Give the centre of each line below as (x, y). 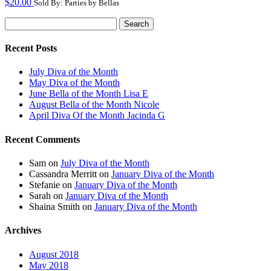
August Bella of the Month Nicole (94, 105)
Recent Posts (31, 48)
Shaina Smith (54, 207)
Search (17, 22)
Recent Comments (42, 139)
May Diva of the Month (74, 83)
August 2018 (54, 254)
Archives (23, 230)
